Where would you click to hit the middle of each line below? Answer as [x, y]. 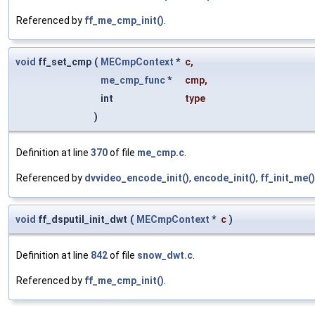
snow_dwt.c [165, 256]
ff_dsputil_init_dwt [82, 220]
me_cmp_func [133, 81]
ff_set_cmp [64, 62]
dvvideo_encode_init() [137, 178]
